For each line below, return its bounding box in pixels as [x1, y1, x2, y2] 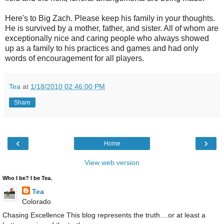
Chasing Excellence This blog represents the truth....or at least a [2, 210, 205, 219]
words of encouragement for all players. [5, 53, 144, 62]
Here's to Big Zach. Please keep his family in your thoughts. [5, 13, 215, 22]
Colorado [21, 197, 51, 205]
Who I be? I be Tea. [2, 174, 52, 181]
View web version [84, 158, 139, 166]
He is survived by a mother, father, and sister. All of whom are [5, 23, 218, 32]
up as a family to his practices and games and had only [5, 43, 198, 52]
